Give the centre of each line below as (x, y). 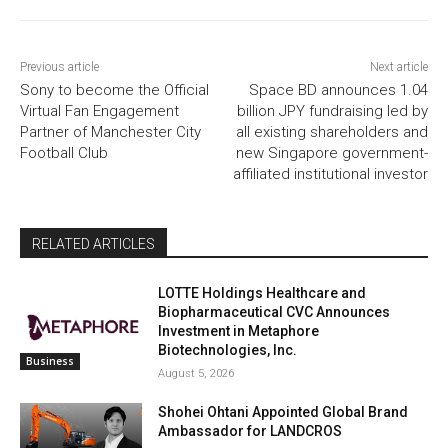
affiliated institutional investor (330, 174)
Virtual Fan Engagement (99, 111)
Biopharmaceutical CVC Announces (274, 312)
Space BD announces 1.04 (338, 90)
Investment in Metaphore (239, 331)
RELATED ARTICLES (93, 244)
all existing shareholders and (331, 132)
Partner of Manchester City (110, 132)
